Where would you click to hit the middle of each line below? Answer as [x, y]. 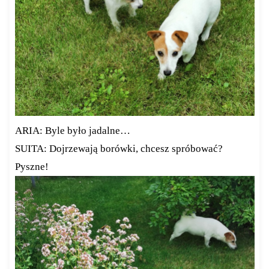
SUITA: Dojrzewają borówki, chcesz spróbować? [119, 149]
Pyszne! [32, 167]
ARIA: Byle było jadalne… [72, 131]
